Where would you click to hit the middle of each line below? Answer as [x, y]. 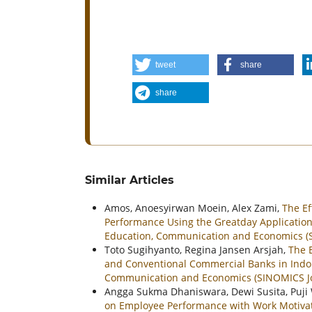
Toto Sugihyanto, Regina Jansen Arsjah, [196, 250]
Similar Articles [130, 180]
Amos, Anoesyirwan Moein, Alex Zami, [193, 208]
